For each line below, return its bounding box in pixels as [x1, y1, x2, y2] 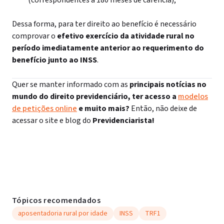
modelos [178, 91, 208, 102]
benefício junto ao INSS [12, 54, 97, 65]
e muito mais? [77, 103, 131, 114]
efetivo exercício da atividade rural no [57, 30, 194, 41]
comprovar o [12, 30, 57, 41]
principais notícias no [128, 79, 206, 90]
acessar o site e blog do [12, 115, 92, 126]
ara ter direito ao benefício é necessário [62, 18, 196, 29]
